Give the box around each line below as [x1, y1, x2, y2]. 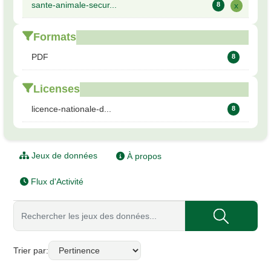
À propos [125, 151, 162, 162]
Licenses [33, 83, 80, 96]
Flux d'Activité [28, 177, 84, 187]
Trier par [13, 245, 47, 255]
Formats [33, 31, 77, 44]
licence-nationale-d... [31, 104, 112, 114]
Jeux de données [29, 151, 98, 161]
